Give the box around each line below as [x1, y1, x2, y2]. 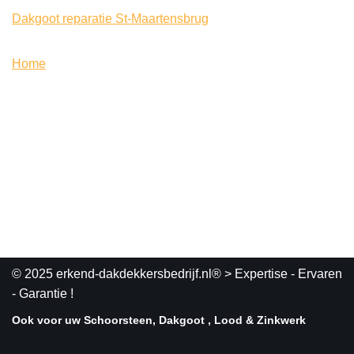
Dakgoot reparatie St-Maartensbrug [12, 12, 209, 25]
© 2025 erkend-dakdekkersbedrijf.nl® [12, 267, 221, 281]
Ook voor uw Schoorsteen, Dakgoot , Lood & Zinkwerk [12, 314, 306, 326]
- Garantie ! [12, 287, 73, 300]
